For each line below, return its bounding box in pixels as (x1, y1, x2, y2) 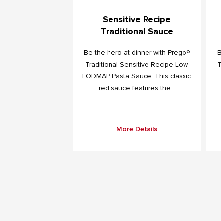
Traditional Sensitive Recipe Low (85, 60, 188, 69)
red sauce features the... (98, 83, 175, 92)
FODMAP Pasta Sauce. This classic (82, 72, 191, 80)
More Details (116, 124, 157, 133)
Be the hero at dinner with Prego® (83, 48, 190, 57)
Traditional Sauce (100, 25, 173, 37)
